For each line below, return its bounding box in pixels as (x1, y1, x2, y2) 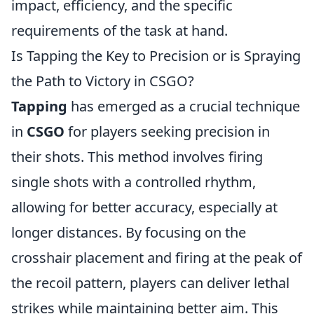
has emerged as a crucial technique (67, 97, 300, 116)
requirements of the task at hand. (11, 21, 228, 40)
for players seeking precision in (64, 122, 270, 141)
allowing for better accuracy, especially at (11, 198, 278, 217)
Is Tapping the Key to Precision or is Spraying (11, 46, 301, 65)
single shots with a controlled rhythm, (11, 172, 256, 191)
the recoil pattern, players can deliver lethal (11, 273, 289, 292)
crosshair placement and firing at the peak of (11, 248, 302, 267)
